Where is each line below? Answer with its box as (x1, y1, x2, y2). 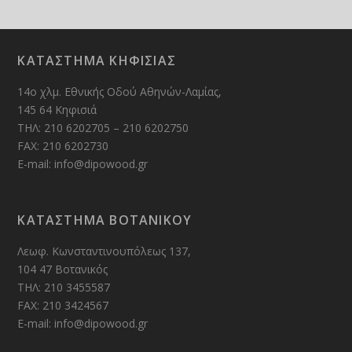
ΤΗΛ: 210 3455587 (17, 280, 111, 295)
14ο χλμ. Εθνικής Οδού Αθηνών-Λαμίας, (17, 84, 222, 100)
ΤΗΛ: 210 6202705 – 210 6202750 (17, 120, 189, 136)
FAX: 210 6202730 (17, 138, 109, 154)
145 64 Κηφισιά (17, 102, 97, 118)
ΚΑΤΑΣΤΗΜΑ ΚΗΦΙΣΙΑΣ (17, 52, 177, 70)
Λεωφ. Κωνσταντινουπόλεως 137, (17, 244, 192, 259)
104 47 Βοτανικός (17, 262, 108, 277)
